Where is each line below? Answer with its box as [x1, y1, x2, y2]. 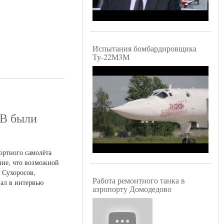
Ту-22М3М [92, 51, 129, 62]
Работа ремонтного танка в [92, 175, 185, 186]
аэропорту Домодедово [92, 183, 171, 194]
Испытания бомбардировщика [92, 43, 196, 54]
